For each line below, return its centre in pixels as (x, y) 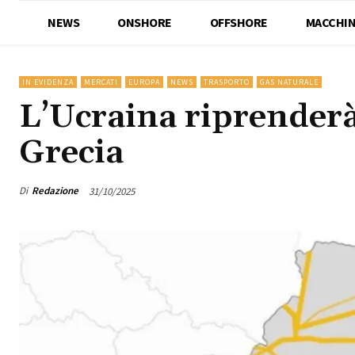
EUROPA (144, 82)
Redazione (55, 191)
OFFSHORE (239, 22)
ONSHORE (145, 22)
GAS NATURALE (289, 82)
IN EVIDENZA (48, 82)
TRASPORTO (227, 82)
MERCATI (101, 82)
